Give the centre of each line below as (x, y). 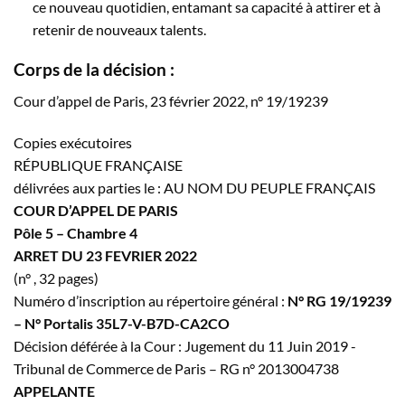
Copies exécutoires (73, 142)
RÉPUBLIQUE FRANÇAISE (98, 165)
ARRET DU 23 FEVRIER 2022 (105, 255)
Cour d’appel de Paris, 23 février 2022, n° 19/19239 (171, 101)
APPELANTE (54, 391)
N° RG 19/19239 (339, 300)
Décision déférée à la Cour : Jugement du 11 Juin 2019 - (185, 345)
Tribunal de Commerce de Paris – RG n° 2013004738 (176, 368)
